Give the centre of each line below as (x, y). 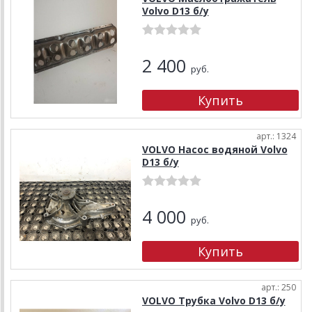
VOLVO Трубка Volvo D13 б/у (213, 300)
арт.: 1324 (276, 136)
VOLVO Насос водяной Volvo (214, 149)
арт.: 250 (279, 287)
